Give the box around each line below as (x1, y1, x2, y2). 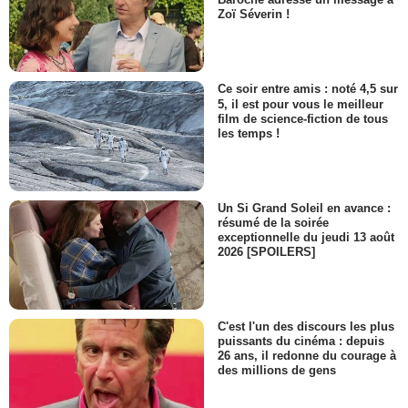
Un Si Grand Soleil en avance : (218, 200, 391, 215)
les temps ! (218, 126, 280, 140)
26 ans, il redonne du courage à (218, 349, 396, 363)
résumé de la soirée (218, 215, 329, 229)
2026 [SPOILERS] (218, 245, 315, 260)
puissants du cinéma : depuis (218, 334, 384, 349)
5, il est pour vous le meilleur (218, 97, 383, 111)
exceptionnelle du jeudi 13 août (218, 230, 394, 245)
